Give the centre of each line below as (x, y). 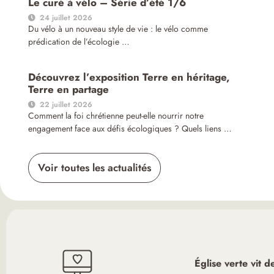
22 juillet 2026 (66, 105)
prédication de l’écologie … (79, 42)
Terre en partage (68, 90)
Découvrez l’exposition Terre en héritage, (129, 77)
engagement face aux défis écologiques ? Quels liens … (130, 129)
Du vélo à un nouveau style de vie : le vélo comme (118, 29)
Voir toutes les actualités (94, 168)
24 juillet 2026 (66, 18)
